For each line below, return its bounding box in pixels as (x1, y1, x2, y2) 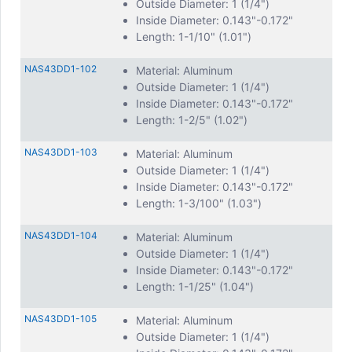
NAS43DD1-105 (24, 313, 97, 324)
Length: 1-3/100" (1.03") (136, 196, 262, 210)
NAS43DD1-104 (24, 229, 97, 241)
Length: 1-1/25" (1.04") (136, 280, 254, 293)
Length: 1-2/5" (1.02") (136, 113, 247, 126)
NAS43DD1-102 (24, 63, 97, 75)
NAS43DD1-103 (24, 146, 97, 158)
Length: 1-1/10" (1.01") (136, 30, 251, 43)
